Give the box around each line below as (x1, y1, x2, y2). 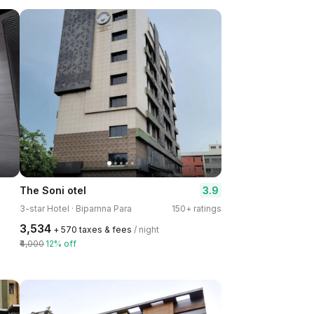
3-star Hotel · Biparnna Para (20, 203, 132, 214)
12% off (46, 238, 76, 249)
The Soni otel (20, 184, 86, 196)
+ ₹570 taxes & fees (53, 224, 132, 235)
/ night (134, 224, 159, 235)
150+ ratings (172, 203, 221, 214)
